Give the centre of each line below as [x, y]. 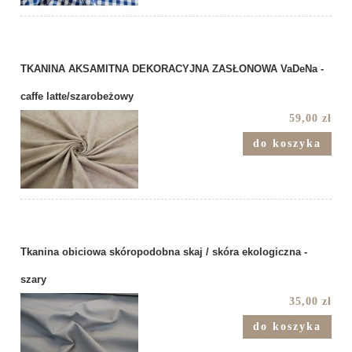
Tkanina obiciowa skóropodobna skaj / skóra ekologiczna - [164, 251]
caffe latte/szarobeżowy [77, 96]
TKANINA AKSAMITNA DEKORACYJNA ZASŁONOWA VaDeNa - [172, 68]
